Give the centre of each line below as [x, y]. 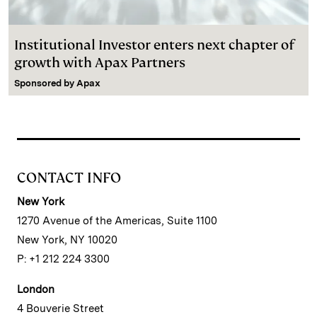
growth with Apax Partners [100, 63]
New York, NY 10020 [67, 240]
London [36, 290]
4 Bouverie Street [60, 309]
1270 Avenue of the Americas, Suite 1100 [117, 221]
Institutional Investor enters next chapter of [154, 45]
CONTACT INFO [69, 178]
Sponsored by [45, 83]
